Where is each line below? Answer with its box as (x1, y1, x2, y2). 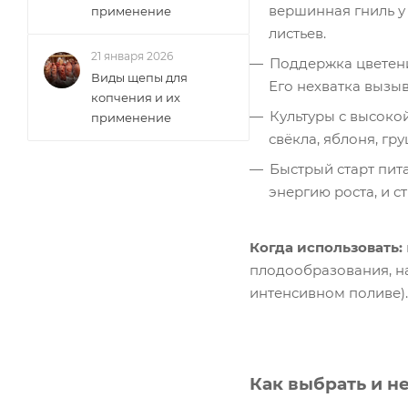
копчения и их (91, 90, 180, 105)
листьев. (269, 25, 326, 42)
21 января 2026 (91, 49, 173, 63)
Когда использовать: (250, 239, 403, 256)
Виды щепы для (91, 70, 188, 85)
